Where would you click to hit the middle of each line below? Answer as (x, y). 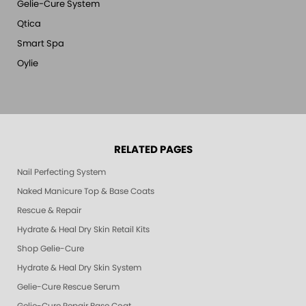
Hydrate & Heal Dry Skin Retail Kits (83, 229)
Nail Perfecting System (61, 172)
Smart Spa (41, 44)
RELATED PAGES (153, 150)
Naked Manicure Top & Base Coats (86, 191)
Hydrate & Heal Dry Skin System (79, 268)
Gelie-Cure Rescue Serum (68, 287)
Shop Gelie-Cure (51, 249)
